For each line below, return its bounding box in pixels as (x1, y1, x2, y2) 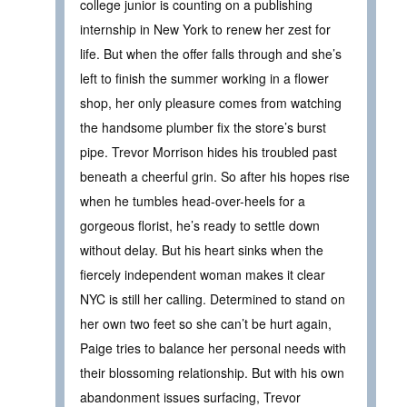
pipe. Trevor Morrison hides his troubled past (80, 143, 337, 162)
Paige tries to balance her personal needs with (80, 339, 346, 358)
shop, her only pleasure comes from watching (80, 94, 342, 113)
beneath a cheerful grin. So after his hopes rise (80, 167, 350, 186)
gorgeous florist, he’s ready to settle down (80, 216, 320, 235)
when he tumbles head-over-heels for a (80, 192, 305, 211)
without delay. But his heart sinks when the (80, 241, 323, 260)
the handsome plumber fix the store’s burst (80, 118, 326, 137)
